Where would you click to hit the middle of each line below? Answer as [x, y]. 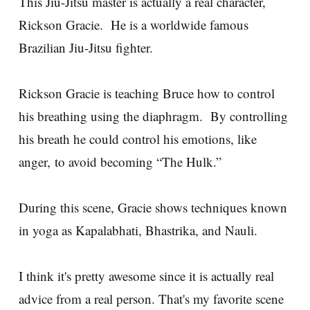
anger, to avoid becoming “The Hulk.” [120, 162]
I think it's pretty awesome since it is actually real [146, 276]
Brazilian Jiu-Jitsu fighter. [86, 47]
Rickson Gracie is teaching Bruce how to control [147, 93]
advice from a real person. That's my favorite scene [151, 299]
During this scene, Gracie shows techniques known [153, 207]
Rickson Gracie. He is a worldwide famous [134, 25]
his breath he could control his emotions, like [138, 139]
